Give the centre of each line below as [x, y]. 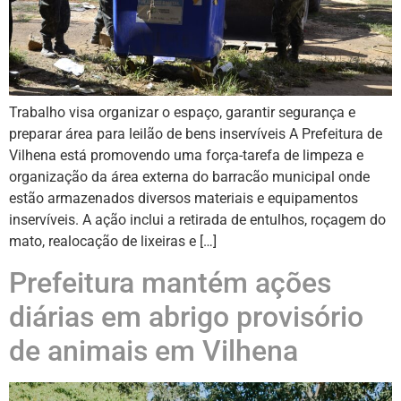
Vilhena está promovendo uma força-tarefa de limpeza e [186, 156]
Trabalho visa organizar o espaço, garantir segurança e [182, 113]
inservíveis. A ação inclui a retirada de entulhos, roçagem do [197, 220]
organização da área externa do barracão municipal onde [189, 177]
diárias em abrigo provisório [186, 316]
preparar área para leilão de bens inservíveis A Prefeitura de [196, 134]
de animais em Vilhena [154, 350]
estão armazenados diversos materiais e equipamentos [183, 199]
